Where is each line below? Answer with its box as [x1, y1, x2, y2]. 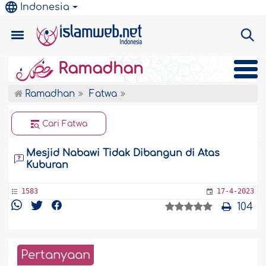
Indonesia [20, 2, 70, 12]
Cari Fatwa [42, 119, 87, 128]
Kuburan [26, 160, 69, 170]
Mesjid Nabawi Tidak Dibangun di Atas [26, 148, 220, 159]
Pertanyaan [21, 248, 91, 262]
